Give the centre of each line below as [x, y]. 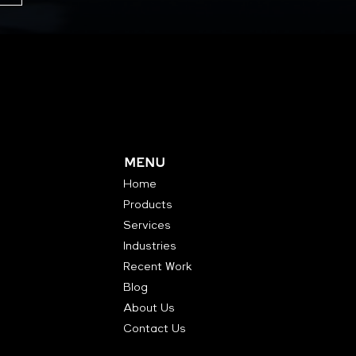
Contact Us [155, 329]
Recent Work [158, 267]
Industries [150, 246]
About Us [149, 308]
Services [147, 225]
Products [148, 205]
